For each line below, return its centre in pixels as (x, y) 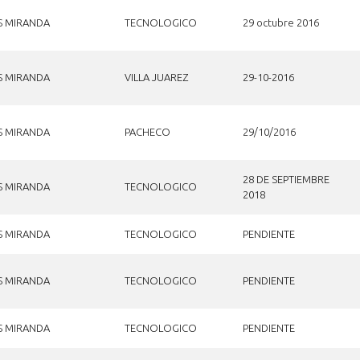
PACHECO (147, 131)
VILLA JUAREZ (156, 77)
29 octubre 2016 (280, 22)
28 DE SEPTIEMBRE (286, 179)
